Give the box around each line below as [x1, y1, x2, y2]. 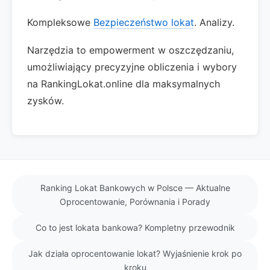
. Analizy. [194, 16, 234, 28]
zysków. [27, 95, 64, 107]
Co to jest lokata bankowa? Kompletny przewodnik [35, 222, 235, 233]
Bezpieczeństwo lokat [93, 16, 194, 28]
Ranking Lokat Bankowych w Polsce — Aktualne [40, 183, 230, 193]
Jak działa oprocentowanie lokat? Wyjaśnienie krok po [28, 248, 242, 259]
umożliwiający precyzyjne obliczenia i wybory [27, 61, 237, 73]
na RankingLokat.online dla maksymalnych [27, 78, 220, 90]
